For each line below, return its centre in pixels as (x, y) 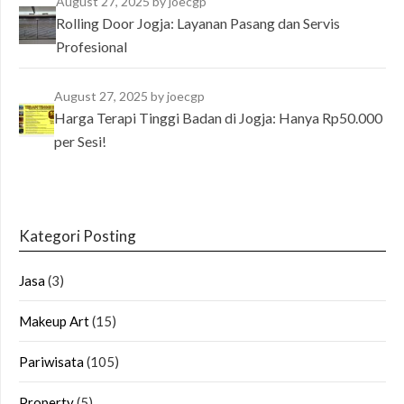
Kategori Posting (78, 236)
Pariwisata (51, 362)
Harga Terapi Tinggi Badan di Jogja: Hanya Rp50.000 (218, 118)
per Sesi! (80, 141)
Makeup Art (54, 321)
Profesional (92, 46)
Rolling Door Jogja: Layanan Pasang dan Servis (198, 23)
